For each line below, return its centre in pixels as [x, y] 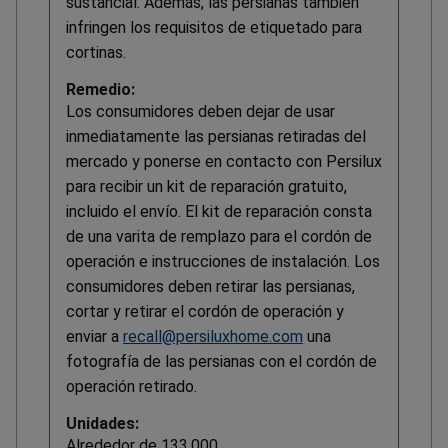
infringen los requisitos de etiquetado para [214, 28]
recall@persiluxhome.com [213, 337]
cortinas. [96, 53]
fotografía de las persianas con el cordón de [221, 362]
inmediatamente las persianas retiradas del [216, 137]
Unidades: [102, 424]
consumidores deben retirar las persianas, [210, 287]
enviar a [94, 337]
